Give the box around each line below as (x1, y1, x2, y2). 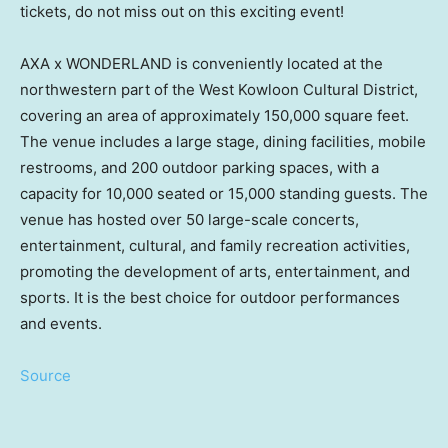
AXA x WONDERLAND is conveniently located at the (20, 54, 383, 74)
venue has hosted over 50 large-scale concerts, (20, 210, 359, 230)
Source (20, 366, 71, 386)
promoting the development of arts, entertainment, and (20, 262, 410, 282)
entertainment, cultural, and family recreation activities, (20, 236, 410, 256)
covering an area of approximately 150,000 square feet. (20, 106, 409, 126)
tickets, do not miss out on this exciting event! (20, 2, 344, 22)
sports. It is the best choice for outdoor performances (20, 288, 400, 308)
